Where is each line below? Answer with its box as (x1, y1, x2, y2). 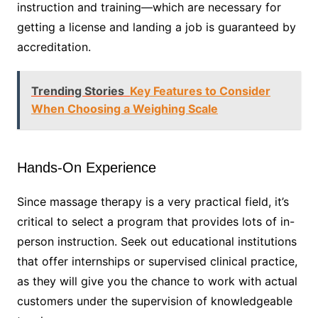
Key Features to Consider (129, 84, 270, 99)
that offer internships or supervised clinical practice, (16, 254, 297, 269)
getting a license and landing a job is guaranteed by (16, 20, 296, 35)
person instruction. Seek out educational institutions (16, 234, 297, 249)
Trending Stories (31, 84, 124, 99)
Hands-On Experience (16, 160, 156, 176)
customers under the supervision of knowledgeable (16, 294, 292, 309)
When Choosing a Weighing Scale (31, 102, 218, 116)
